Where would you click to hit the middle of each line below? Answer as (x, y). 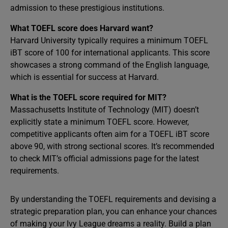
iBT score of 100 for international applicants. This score (110, 53)
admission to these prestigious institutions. (87, 8)
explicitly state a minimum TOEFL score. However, (99, 122)
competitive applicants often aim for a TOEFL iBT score (110, 134)
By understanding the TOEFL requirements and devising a (113, 199)
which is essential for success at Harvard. (84, 77)
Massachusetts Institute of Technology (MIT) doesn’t (105, 110)
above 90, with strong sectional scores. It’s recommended (112, 146)
